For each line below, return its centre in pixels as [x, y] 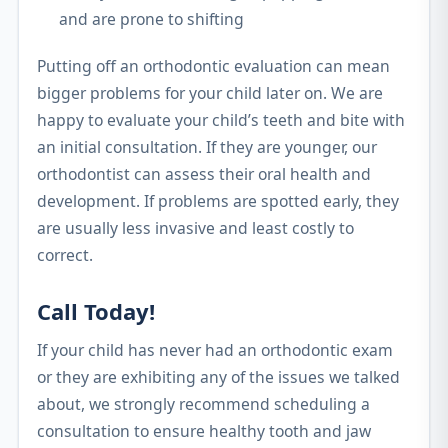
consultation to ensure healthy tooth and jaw [204, 430]
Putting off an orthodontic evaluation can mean [213, 65]
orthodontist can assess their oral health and [204, 173]
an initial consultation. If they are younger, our [207, 146]
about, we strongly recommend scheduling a [203, 403]
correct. [65, 254]
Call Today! [96, 310]
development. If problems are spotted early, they [218, 200]
